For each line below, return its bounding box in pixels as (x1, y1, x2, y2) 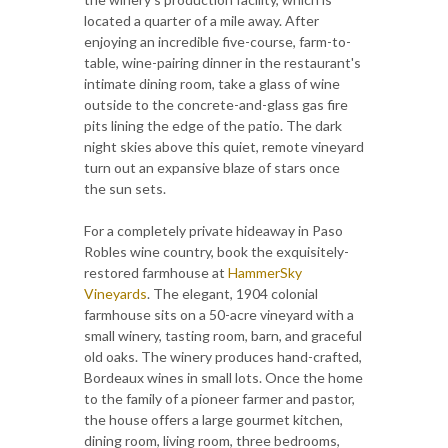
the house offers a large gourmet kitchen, (84, 411, 343, 429)
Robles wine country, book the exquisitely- (84, 243, 349, 261)
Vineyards (84, 285, 147, 303)
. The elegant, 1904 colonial (147, 285, 318, 303)
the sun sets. (84, 180, 166, 198)
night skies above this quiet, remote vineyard (84, 138, 364, 156)
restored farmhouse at (84, 264, 228, 282)
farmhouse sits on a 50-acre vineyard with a (84, 306, 354, 324)
